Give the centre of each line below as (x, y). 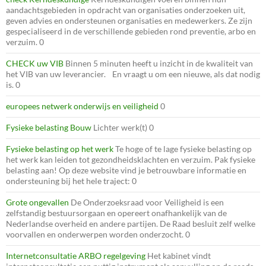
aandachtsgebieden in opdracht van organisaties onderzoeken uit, (126, 9)
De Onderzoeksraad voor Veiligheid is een (146, 202)
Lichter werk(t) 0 (123, 127)
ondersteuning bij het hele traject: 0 (71, 180)
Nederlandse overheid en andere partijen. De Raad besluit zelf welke (131, 223)
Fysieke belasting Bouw (49, 127)
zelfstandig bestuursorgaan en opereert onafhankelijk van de (116, 213)
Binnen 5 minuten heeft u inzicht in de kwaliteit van (158, 63)
